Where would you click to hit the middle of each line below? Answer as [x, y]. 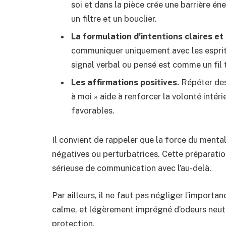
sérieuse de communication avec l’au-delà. [132, 168]
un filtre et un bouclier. [114, 18]
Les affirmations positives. [125, 82]
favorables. [93, 111]
